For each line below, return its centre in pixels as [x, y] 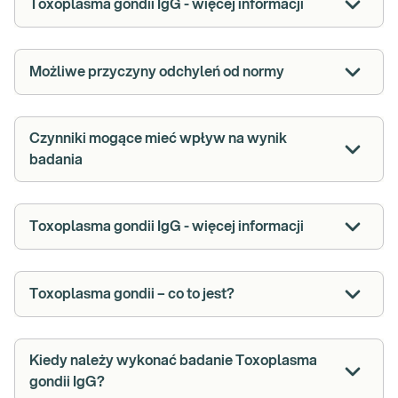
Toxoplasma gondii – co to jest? [132, 294]
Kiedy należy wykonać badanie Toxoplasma [173, 361]
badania [56, 160]
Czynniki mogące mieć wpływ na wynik [158, 139]
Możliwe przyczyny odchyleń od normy [157, 72]
